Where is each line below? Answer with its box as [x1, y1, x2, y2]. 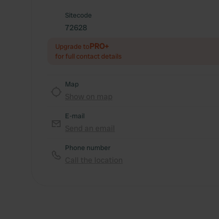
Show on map [65, 91, 112, 102]
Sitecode [65, 11, 92, 20]
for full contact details [55, 52, 122, 61]
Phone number [65, 143, 110, 152]
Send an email [65, 123, 115, 133]
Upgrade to [55, 42, 89, 51]
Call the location [65, 155, 123, 165]
